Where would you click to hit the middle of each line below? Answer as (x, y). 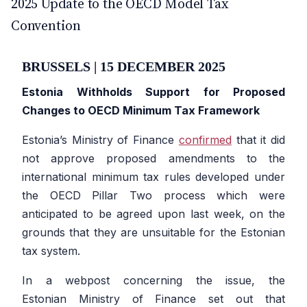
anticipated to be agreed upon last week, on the (153, 214)
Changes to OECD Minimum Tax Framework (141, 111)
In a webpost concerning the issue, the (153, 281)
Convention (46, 25)
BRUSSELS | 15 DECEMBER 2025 (124, 66)
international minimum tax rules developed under (153, 177)
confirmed (205, 140)
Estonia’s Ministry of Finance (100, 140)
